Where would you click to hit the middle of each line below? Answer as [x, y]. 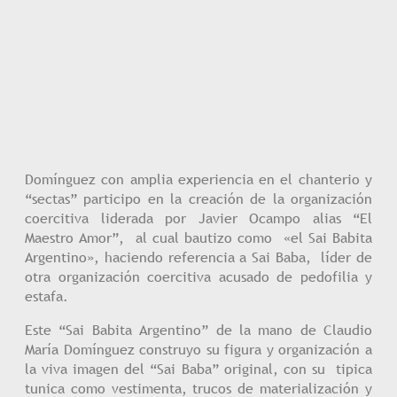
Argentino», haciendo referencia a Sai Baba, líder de [198, 257]
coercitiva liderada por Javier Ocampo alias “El [198, 218]
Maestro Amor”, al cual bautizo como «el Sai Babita [198, 237]
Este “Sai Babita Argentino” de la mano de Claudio [198, 330]
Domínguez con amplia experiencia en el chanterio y [198, 179]
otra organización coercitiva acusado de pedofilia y [198, 276]
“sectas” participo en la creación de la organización [198, 198]
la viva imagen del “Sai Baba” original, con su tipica [198, 369]
